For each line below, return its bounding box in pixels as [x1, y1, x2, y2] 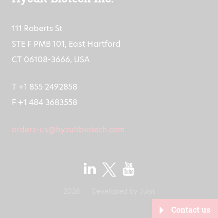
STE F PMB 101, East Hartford [12, 38, 121, 50]
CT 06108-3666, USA [12, 54, 90, 65]
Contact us [171, 204, 210, 215]
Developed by [92, 186, 140, 196]
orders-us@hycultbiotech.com [12, 124, 125, 135]
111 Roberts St [12, 22, 62, 34]
